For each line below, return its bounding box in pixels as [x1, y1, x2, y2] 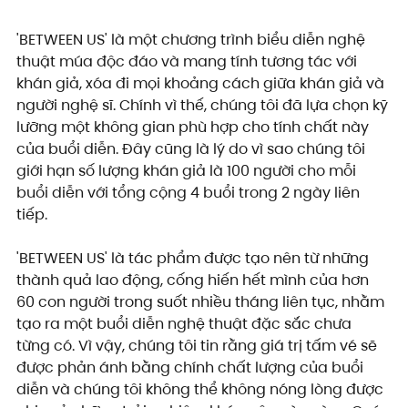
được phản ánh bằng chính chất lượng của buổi [16, 357, 367, 379]
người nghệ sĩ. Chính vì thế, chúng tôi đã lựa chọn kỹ [16, 95, 392, 117]
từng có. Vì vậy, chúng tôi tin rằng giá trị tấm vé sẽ [16, 335, 381, 357]
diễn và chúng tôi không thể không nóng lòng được [16, 379, 387, 401]
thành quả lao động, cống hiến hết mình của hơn [16, 270, 372, 291]
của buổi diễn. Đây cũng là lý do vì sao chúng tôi [16, 138, 369, 160]
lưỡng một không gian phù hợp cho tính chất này [16, 117, 372, 138]
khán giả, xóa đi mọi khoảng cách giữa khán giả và [16, 73, 388, 95]
